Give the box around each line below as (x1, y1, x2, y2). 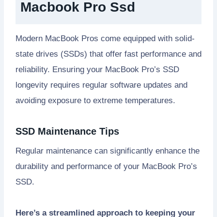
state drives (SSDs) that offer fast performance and (15, 49, 201, 59)
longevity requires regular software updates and (15, 80, 187, 90)
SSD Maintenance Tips (15, 126, 119, 137)
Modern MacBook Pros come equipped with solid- (15, 34, 195, 44)
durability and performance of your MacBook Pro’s (15, 162, 197, 171)
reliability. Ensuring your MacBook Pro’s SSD (15, 65, 179, 75)
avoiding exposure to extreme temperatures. (15, 96, 175, 106)
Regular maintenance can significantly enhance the (15, 146, 200, 156)
